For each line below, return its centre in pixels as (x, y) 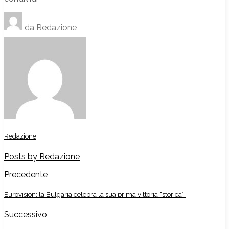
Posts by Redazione (42, 156)
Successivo (26, 214)
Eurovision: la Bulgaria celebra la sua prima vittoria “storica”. (95, 194)
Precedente (26, 174)
